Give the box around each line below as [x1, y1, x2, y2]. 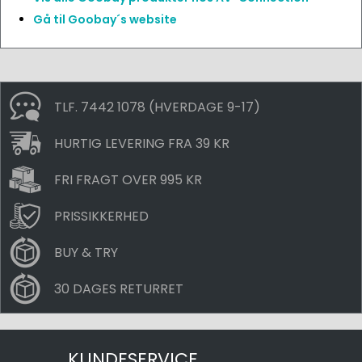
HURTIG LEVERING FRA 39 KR [54, 133, 229, 153]
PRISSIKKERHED [54, 206, 149, 225]
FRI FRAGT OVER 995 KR [54, 170, 202, 189]
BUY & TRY [54, 242, 118, 262]
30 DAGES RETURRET [54, 279, 183, 298]
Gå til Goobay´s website [33, 11, 177, 27]
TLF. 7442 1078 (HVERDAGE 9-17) [54, 97, 260, 116]
